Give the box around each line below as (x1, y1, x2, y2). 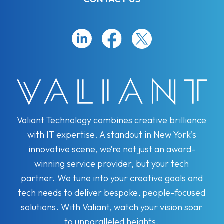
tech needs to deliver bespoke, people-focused (18, 186, 206, 198)
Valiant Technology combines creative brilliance (17, 114, 207, 126)
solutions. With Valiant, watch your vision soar (21, 201, 203, 213)
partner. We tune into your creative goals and (20, 172, 203, 184)
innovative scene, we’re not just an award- (28, 143, 195, 155)
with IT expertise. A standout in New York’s (27, 128, 196, 140)
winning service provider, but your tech (34, 157, 189, 169)
